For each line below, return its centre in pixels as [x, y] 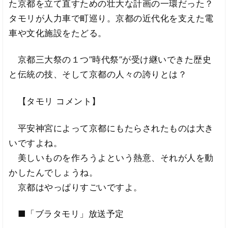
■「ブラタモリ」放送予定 [66, 214]
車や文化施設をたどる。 [58, 33]
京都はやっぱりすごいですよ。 [76, 187]
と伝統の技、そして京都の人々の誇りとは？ [98, 75]
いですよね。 [36, 143]
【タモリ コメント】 [55, 101]
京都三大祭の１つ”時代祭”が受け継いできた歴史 [110, 60]
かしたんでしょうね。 [53, 172]
